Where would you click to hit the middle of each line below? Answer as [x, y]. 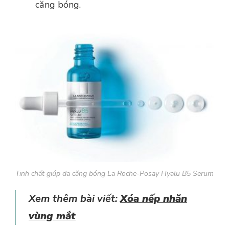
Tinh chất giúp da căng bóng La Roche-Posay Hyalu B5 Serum [114, 174]
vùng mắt [52, 216]
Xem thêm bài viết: [74, 199]
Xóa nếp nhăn [154, 199]
